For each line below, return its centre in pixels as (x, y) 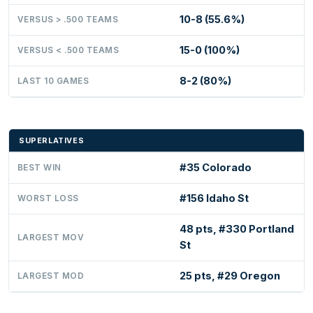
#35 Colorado (216, 168)
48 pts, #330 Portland (237, 230)
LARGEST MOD (51, 276)
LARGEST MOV (51, 238)
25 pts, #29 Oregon (230, 276)
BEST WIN (39, 168)
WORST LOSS (48, 199)
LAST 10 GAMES (53, 81)
